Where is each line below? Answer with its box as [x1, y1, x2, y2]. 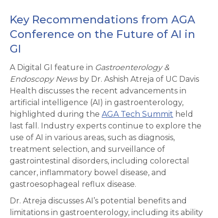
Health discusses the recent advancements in [10, 86, 186, 96]
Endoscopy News [10, 74, 77, 84]
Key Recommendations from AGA [10, 13, 195, 27]
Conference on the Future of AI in [10, 28, 195, 41]
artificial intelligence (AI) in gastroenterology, [10, 98, 183, 108]
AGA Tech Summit [102, 109, 173, 119]
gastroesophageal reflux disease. [10, 180, 136, 189]
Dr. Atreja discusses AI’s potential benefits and [10, 196, 187, 206]
